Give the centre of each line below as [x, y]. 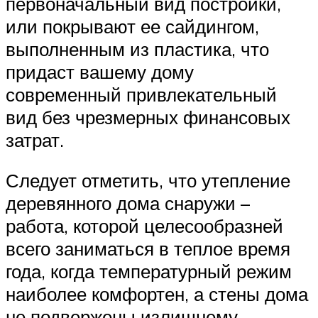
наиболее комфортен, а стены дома [157, 294]
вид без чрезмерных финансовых [148, 117]
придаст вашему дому [100, 71]
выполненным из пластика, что [137, 49]
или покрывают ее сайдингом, [132, 26]
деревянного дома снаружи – [128, 203]
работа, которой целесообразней [144, 226]
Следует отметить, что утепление [148, 181]
